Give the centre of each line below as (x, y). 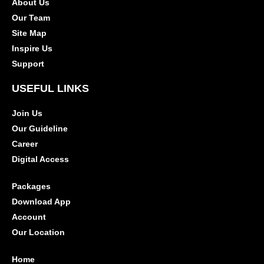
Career (25, 144)
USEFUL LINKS (50, 89)
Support (28, 64)
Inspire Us (32, 49)
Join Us (27, 113)
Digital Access (40, 159)
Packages (31, 187)
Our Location (38, 232)
